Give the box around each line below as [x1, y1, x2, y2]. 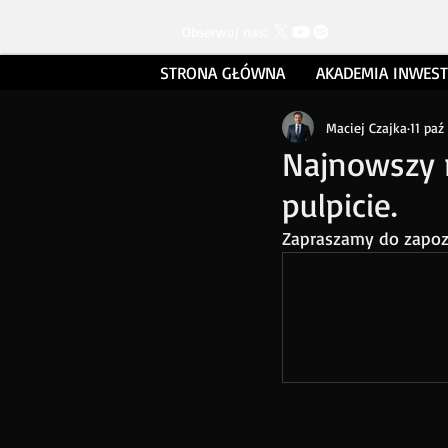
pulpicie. [282, 184, 397, 225]
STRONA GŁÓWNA [159, 62, 285, 83]
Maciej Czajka [326, 118, 407, 136]
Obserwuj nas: [182, 23, 267, 40]
